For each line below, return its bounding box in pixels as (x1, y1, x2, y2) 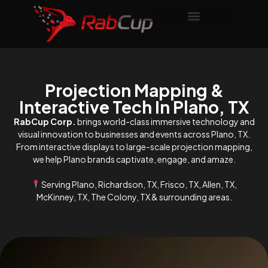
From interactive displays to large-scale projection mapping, (16, 141, 252, 152)
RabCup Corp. (13, 115, 76, 127)
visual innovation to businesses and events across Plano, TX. (18, 128, 250, 139)
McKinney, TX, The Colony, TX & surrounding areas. (36, 191, 232, 202)
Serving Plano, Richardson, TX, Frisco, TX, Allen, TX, (40, 178, 237, 190)
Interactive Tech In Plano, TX (19, 96, 249, 117)
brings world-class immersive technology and (75, 115, 255, 127)
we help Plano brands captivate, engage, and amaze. (32, 153, 236, 165)
